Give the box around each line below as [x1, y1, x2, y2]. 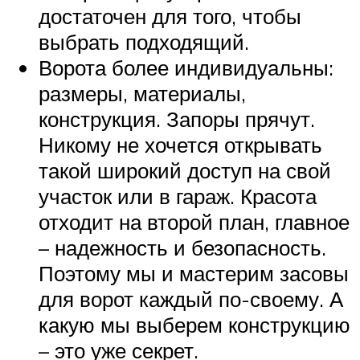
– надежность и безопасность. [39, 234, 326, 260]
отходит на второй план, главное [39, 208, 350, 235]
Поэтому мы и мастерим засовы [39, 260, 349, 286]
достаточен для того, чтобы [39, 2, 301, 29]
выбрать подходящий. [39, 28, 249, 55]
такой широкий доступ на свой [39, 157, 331, 183]
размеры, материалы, [39, 80, 246, 106]
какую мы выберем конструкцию [39, 311, 350, 337]
